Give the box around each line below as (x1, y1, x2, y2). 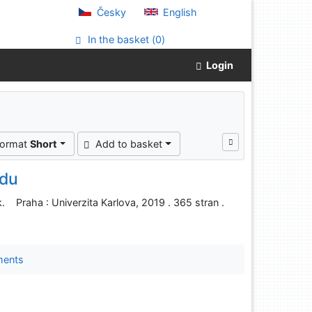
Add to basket (95, 138, 163, 150)
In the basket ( (84, 33, 155, 46)
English (159, 6, 197, 18)
